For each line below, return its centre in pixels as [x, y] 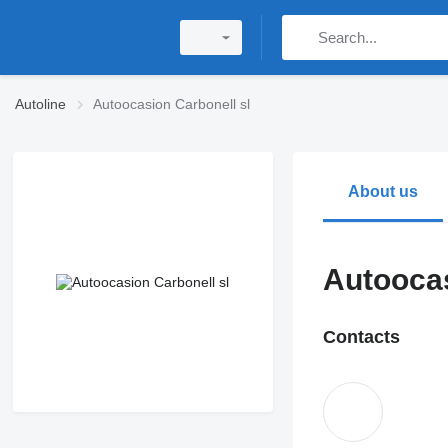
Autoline [40, 104]
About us [382, 191]
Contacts [361, 337]
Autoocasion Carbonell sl [171, 104]
